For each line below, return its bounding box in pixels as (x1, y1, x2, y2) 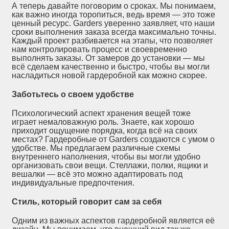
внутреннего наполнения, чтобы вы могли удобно (12, 152, 201, 162)
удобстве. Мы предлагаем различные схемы (12, 144, 181, 153)
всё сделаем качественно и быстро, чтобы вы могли (12, 62, 210, 72)
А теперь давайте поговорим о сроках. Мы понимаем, (12, 2, 216, 11)
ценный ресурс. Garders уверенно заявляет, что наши (12, 19, 215, 28)
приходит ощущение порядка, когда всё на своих (12, 126, 198, 135)
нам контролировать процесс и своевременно (12, 45, 188, 54)
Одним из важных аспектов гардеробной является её (12, 216, 215, 225)
